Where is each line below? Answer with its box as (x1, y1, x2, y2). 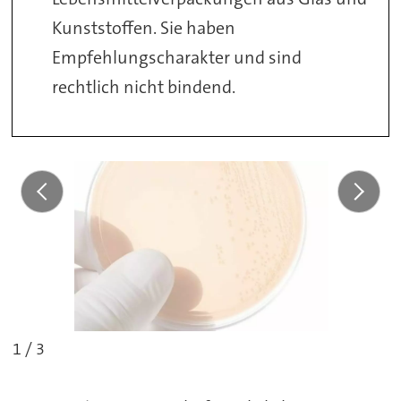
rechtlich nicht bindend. (52, 74, 236, 98)
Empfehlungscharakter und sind (52, 45, 303, 69)
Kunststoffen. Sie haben (52, 15, 236, 39)
